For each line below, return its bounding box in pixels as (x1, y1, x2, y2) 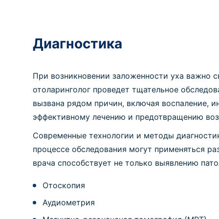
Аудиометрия (43, 197, 95, 207)
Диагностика (33, 35, 123, 52)
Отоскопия (43, 180, 86, 190)
